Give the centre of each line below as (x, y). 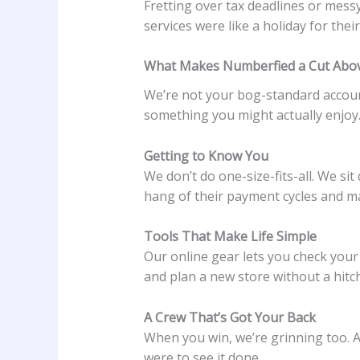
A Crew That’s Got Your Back (229, 318)
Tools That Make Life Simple (230, 237)
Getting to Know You (206, 155)
